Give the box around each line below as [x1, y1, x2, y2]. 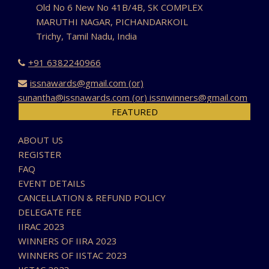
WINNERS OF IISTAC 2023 [18, 249, 127, 262]
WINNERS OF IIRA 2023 [18, 235, 117, 247]
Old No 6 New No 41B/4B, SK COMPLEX [36, 1, 203, 14]
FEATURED [111, 106, 158, 118]
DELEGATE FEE [18, 206, 82, 219]
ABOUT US [18, 134, 63, 147]
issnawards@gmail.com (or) [30, 77, 144, 89]
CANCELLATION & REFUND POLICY [18, 192, 166, 204]
